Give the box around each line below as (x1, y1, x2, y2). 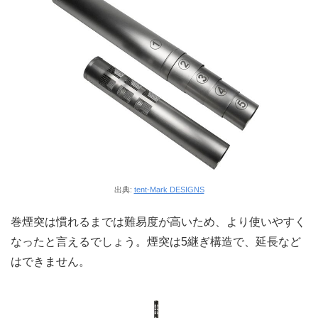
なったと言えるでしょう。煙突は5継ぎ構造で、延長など (11, 235, 301, 248)
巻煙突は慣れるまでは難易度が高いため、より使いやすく (11, 215, 306, 228)
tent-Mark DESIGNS (133, 185, 204, 194)
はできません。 (11, 255, 90, 268)
